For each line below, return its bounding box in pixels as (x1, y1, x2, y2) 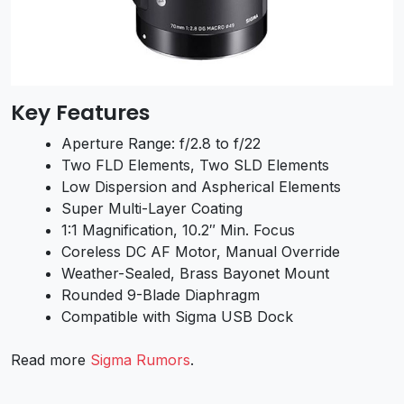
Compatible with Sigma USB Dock (61, 308, 293, 326)
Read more (11, 351, 90, 370)
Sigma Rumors (90, 351, 190, 370)
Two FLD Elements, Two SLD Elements (61, 156, 329, 175)
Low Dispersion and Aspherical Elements (61, 178, 341, 197)
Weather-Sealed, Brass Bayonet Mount (61, 264, 329, 283)
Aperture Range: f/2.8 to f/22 (61, 134, 261, 153)
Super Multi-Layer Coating (61, 199, 243, 218)
